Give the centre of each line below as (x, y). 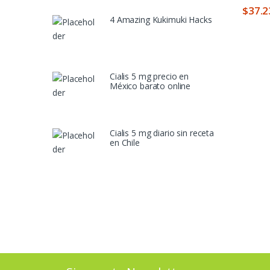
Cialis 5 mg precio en (149, 76)
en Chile (125, 142)
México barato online (150, 86)
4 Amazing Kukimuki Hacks (161, 19)
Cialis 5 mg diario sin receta (162, 133)
